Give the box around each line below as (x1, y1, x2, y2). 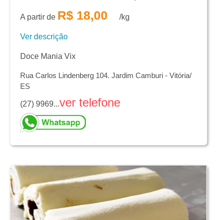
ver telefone (59, 96, 120, 110)
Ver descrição (20, 32, 68, 41)
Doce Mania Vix (20, 52, 76, 61)
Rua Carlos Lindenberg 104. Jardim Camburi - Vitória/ (20, 71, 192, 80)
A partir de (20, 13, 57, 22)
